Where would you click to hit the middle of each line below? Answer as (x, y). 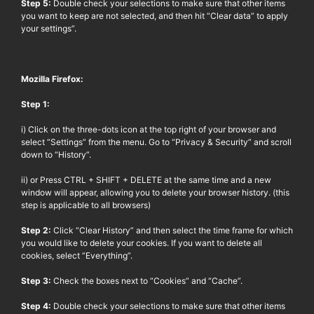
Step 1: (36, 104)
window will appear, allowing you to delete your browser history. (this (155, 192)
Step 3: (37, 280)
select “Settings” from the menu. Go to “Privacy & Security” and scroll (156, 142)
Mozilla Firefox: (52, 78)
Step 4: (37, 306)
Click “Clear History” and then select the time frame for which (173, 230)
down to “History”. (56, 154)
